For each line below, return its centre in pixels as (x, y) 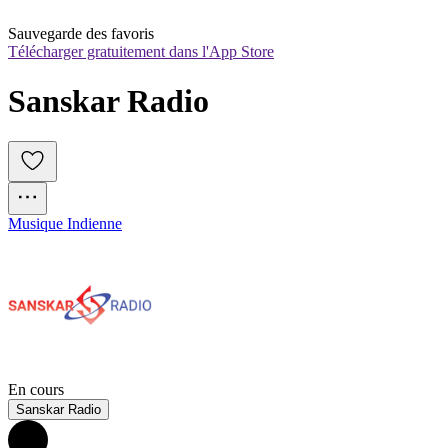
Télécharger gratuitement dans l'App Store (141, 52)
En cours (36, 390)
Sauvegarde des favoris (81, 34)
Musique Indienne (65, 224)
